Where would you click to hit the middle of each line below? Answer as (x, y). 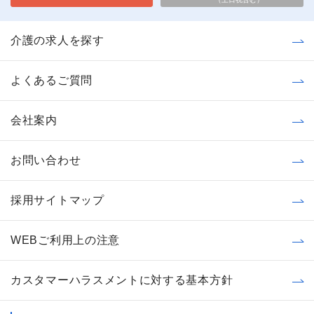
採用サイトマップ (57, 200)
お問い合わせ (46, 160)
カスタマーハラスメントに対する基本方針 (122, 280)
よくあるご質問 (52, 80)
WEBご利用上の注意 (65, 240)
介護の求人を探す (57, 40)
